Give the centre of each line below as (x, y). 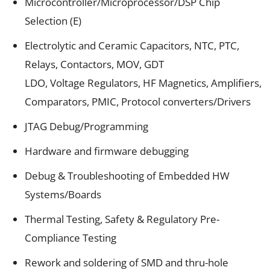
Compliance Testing (71, 237)
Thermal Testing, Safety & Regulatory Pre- (122, 219)
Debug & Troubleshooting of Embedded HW (127, 175)
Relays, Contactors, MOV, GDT (94, 64)
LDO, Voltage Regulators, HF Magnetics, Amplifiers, (143, 83)
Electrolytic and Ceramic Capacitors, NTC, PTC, (132, 45)
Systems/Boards (63, 194)
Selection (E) (53, 20)
